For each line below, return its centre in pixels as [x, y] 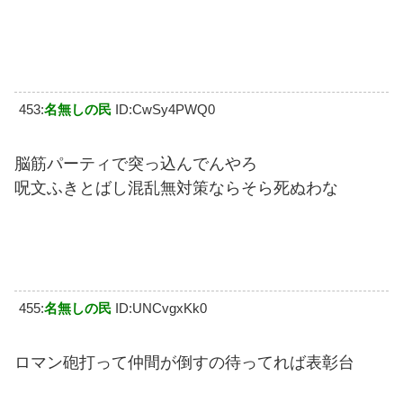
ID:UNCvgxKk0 [161, 309]
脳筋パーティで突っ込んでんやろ [136, 164]
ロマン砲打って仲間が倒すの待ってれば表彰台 [184, 363]
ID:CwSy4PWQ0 [165, 110]
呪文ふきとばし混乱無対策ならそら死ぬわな [176, 188]
